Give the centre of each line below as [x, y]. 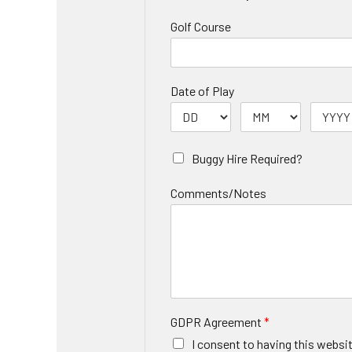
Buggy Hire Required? [247, 158]
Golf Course [201, 26]
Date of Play [202, 90]
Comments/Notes [218, 192]
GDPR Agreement [217, 321]
